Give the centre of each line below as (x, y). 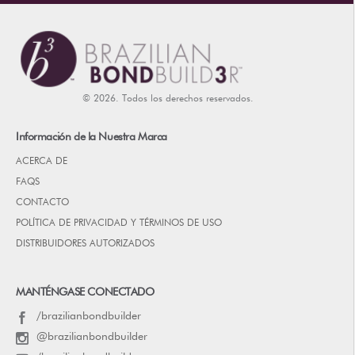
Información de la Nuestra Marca (92, 137)
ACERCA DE (42, 162)
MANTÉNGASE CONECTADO (85, 293)
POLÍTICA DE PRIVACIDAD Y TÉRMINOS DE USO (119, 224)
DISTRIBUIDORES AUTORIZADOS (85, 244)
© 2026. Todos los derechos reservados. (168, 99)
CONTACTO (42, 203)
